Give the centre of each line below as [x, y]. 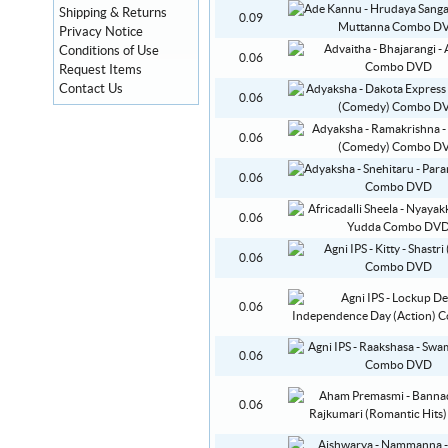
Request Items [100, 70]
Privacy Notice [101, 32]
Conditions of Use [109, 51]
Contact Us [91, 89]
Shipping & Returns [113, 13]
